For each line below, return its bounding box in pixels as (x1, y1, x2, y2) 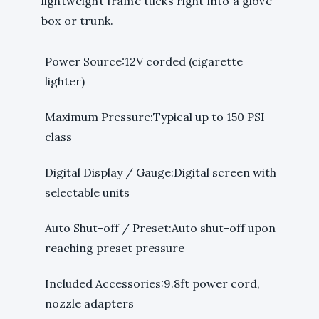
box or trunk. (41, 14, 114, 28)
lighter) (45, 74, 85, 89)
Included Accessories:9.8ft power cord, (45, 276, 260, 291)
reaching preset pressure (45, 241, 184, 256)
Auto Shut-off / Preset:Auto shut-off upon (45, 221, 276, 236)
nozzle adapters (45, 296, 134, 311)
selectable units (45, 185, 130, 200)
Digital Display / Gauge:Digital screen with (45, 165, 276, 180)
